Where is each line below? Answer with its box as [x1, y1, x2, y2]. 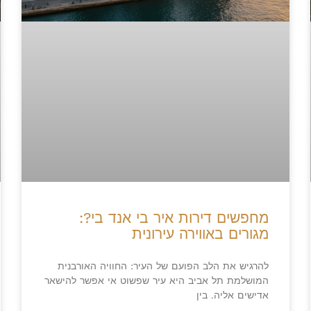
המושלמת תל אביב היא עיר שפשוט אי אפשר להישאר [44, 275, 269, 287]
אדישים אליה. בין [196, 289, 269, 301]
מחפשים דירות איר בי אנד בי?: [78, 209, 269, 227]
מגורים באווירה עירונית [131, 225, 269, 243]
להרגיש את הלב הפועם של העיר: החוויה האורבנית [57, 260, 269, 272]
